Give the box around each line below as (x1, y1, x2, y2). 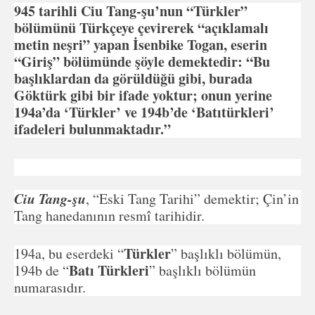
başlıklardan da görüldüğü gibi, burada (14, 67, 252, 89)
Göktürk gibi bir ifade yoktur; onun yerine (14, 84, 272, 105)
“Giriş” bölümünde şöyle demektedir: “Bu (14, 51, 270, 72)
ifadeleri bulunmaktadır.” (14, 118, 171, 139)
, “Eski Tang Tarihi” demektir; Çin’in (86, 188, 299, 208)
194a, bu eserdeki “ (14, 243, 124, 263)
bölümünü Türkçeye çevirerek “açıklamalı (14, 17, 269, 38)
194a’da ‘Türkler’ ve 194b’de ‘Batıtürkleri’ (14, 101, 274, 122)
